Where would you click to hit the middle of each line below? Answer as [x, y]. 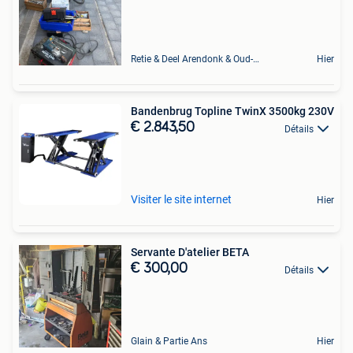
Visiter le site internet [181, 200]
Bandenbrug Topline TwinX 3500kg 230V [232, 111]
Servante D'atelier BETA [190, 253]
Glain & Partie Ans [169, 342]
